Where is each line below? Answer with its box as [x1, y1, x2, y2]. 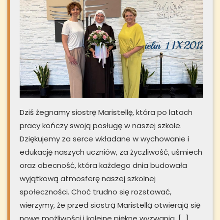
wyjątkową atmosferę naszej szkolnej [20, 173, 156, 184]
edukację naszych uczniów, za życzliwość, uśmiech [20, 147, 202, 158]
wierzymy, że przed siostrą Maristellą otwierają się [20, 200, 200, 211]
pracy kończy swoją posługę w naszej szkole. [20, 120, 182, 131]
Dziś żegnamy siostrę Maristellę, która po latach [20, 107, 192, 118]
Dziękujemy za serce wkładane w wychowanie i [20, 134, 189, 144]
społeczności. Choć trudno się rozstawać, [20, 187, 171, 197]
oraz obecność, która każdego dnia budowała [20, 160, 187, 171]
